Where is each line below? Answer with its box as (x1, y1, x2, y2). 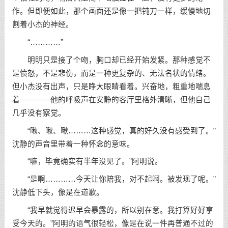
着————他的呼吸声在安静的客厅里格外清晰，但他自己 (12, 95, 211, 104)
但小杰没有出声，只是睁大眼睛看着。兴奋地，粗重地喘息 (12, 82, 211, 91)
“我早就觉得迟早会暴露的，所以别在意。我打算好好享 (12, 206, 213, 214)
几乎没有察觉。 (12, 108, 66, 117)
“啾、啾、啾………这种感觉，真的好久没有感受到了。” (12, 126, 216, 135)
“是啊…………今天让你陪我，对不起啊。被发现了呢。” (12, 175, 216, 184)
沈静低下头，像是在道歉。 (12, 188, 104, 197)
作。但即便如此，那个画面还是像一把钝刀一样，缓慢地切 (12, 7, 211, 16)
